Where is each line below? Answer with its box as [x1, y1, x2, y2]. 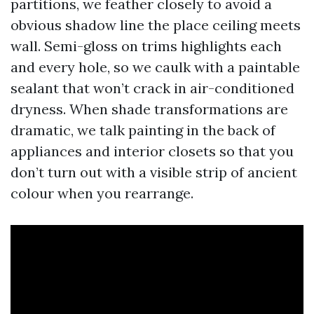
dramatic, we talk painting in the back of [11, 121, 275, 139]
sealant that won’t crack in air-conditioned [11, 79, 294, 97]
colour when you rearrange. [11, 184, 193, 202]
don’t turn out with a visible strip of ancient [11, 163, 297, 181]
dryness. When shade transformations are [11, 100, 288, 118]
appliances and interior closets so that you [11, 142, 294, 160]
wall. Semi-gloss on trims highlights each [11, 37, 282, 55]
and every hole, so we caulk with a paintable [11, 58, 300, 76]
